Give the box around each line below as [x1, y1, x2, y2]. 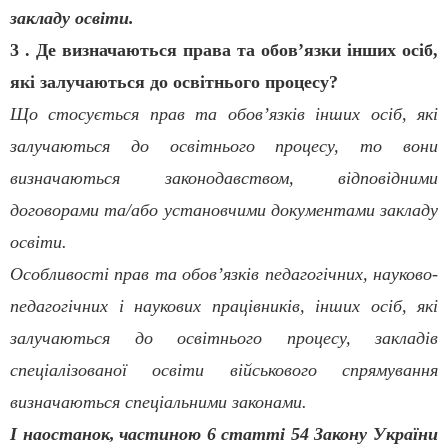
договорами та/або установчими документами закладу [10, 200, 438, 221]
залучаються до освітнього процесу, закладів [10, 328, 438, 349]
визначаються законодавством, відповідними [10, 168, 438, 189]
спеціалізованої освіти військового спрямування [10, 360, 438, 381]
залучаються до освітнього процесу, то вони [10, 136, 438, 157]
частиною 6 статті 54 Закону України [119, 424, 439, 445]
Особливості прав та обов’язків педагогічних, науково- [10, 264, 438, 285]
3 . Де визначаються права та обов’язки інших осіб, [10, 40, 438, 61]
